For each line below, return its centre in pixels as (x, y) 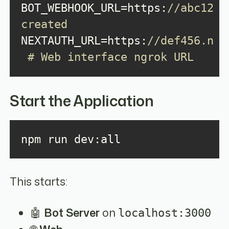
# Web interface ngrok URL (107, 57)
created (44, 25)
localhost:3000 (165, 213)
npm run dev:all (71, 139)
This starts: (39, 181)
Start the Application (82, 100)
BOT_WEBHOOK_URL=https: (94, 8)
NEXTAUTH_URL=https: (84, 41)
